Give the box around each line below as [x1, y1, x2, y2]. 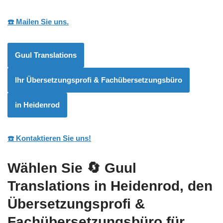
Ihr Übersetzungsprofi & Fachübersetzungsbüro [15, 76, 182, 85]
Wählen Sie [7, 160, 87, 176]
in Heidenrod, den [90, 178, 213, 194]
